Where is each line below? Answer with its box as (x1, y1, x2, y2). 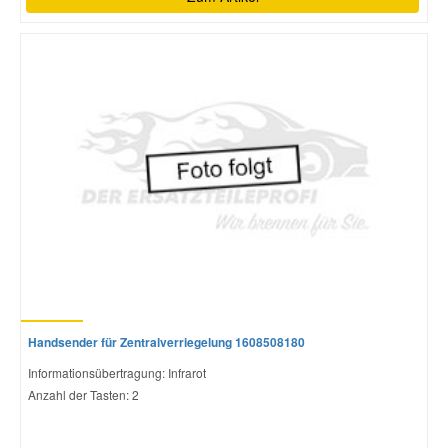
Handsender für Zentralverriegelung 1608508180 (28, 333, 305, 352)
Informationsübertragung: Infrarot (28, 364, 206, 382)
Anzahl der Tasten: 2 (28, 386, 139, 404)
